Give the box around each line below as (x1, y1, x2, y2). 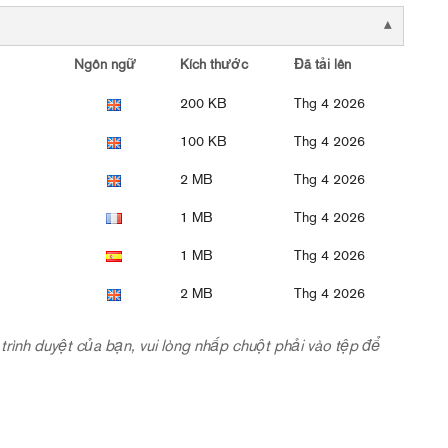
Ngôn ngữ (74, 58, 136, 73)
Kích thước (180, 58, 248, 73)
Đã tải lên (294, 58, 351, 73)
